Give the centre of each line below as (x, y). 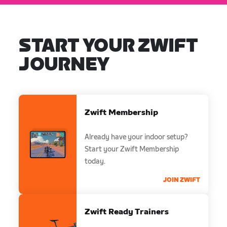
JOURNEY (64, 65)
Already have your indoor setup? (137, 137)
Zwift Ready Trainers (127, 212)
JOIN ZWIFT (181, 180)
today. (95, 161)
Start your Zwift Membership (132, 149)
